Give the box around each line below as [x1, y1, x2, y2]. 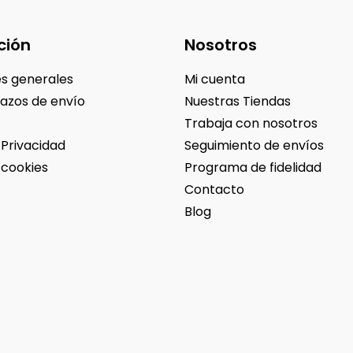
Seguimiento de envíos [184, 136, 324, 154]
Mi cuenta [184, 70, 245, 88]
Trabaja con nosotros [184, 114, 318, 132]
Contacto [184, 180, 244, 199]
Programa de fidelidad [184, 158, 321, 176]
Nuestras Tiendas [184, 92, 291, 110]
